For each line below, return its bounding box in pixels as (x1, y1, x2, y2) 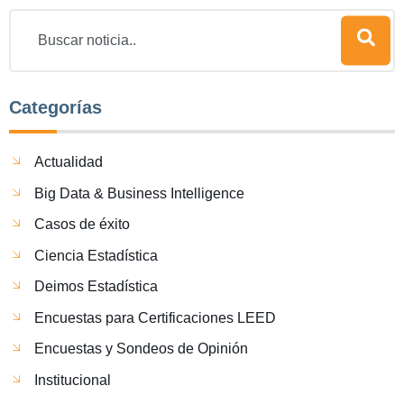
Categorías (9, 97, 102, 118)
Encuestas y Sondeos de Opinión (34, 341, 248, 357)
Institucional (34, 372, 111, 388)
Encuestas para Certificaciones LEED (34, 309, 276, 326)
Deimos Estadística (34, 279, 158, 295)
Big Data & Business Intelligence (34, 185, 244, 201)
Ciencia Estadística (34, 247, 158, 263)
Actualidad (34, 154, 103, 170)
